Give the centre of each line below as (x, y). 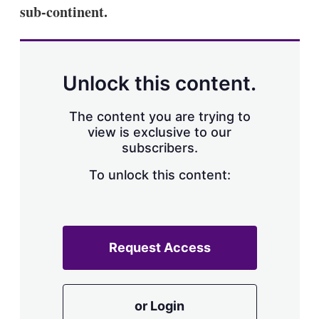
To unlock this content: (159, 174)
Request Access (159, 247)
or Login (159, 305)
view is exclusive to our (159, 132)
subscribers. (159, 147)
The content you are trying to (159, 116)
